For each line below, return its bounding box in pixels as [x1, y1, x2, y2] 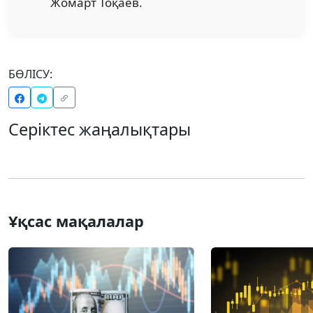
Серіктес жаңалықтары [8, 117, 191, 140]
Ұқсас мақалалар [8, 210, 144, 231]
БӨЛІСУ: [8, 66, 52, 82]
